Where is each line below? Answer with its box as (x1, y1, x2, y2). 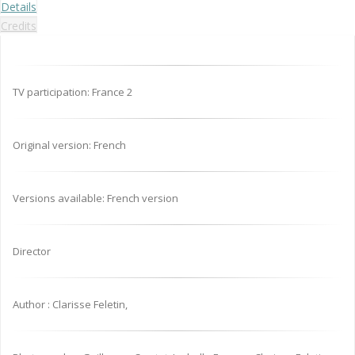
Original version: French (13, 138, 126, 152)
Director (13, 244, 51, 258)
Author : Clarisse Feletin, (13, 297, 128, 311)
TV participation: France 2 (13, 85, 132, 99)
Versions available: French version (13, 191, 178, 205)
